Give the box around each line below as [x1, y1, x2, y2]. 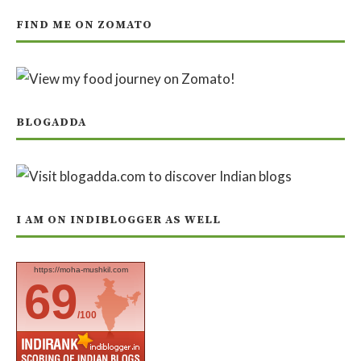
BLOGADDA [16, 115, 86, 130]
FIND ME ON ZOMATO [16, 18, 152, 32]
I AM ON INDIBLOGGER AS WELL [16, 213, 221, 227]
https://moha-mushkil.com [33, 265, 128, 274]
